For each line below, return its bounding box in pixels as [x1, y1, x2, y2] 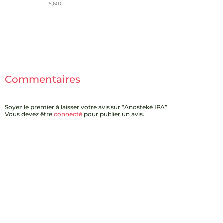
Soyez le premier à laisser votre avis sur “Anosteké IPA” [5, 103, 167, 111]
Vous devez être [5, 111, 54, 118]
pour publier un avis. [82, 111, 144, 118]
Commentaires [5, 73, 80, 86]
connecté [54, 111, 82, 118]
